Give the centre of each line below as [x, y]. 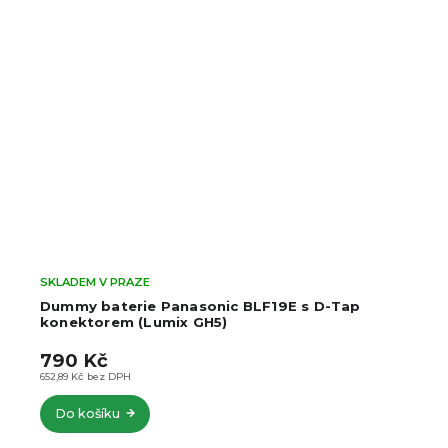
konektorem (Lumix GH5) [134, 321]
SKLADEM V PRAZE [95, 282]
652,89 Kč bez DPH [85, 376]
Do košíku [87, 414]
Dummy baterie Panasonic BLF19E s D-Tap [200, 305]
